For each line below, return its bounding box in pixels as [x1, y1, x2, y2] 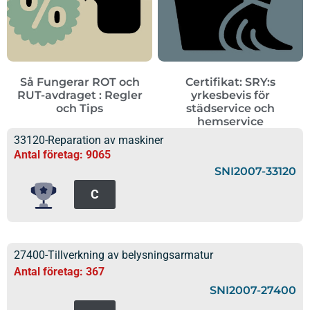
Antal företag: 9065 [14, 148, 111, 162]
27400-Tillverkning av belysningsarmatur [14, 248, 213, 262]
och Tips [56, 102, 103, 116]
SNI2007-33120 [215, 165, 296, 179]
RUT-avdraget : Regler [17, 89, 143, 102]
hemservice [197, 115, 264, 129]
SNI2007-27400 [210, 283, 296, 297]
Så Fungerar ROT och [19, 75, 140, 89]
